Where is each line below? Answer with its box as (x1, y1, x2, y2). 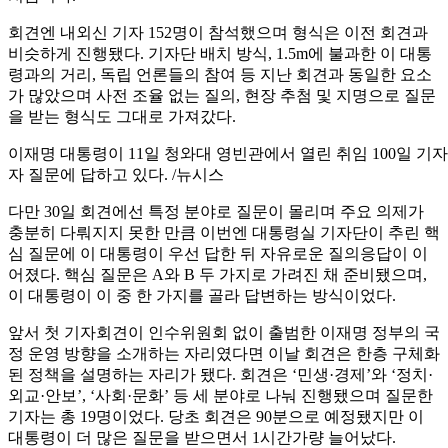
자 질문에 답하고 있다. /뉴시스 (8, 166, 224, 184)
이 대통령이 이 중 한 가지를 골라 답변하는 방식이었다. (8, 287, 396, 305)
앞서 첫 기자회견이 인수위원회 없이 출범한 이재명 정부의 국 (8, 324, 440, 342)
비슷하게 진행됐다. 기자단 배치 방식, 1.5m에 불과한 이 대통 (8, 45, 432, 63)
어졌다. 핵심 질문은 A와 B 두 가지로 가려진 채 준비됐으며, (8, 266, 427, 284)
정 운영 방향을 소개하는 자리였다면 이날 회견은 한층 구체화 (8, 345, 440, 363)
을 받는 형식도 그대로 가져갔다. (8, 108, 236, 126)
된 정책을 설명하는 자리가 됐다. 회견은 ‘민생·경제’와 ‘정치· (8, 366, 433, 384)
